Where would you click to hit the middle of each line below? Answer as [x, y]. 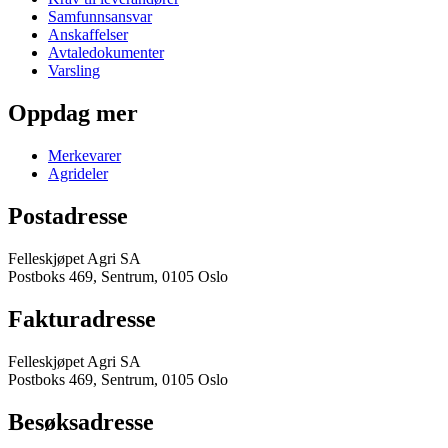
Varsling [74, 71]
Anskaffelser [88, 35]
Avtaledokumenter [106, 53]
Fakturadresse [82, 318]
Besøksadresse [81, 421]
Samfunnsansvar [100, 17]
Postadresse [68, 216]
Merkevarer [84, 156]
